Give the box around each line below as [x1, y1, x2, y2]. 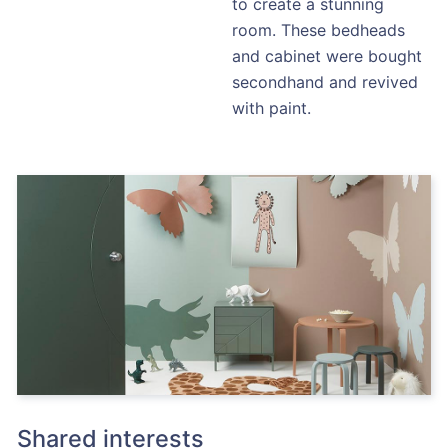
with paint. [232, 97, 312, 118]
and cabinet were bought [232, 45, 423, 66]
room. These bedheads [232, 19, 406, 40]
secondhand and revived [232, 71, 419, 92]
